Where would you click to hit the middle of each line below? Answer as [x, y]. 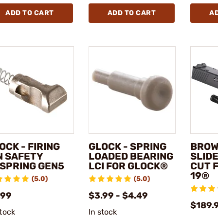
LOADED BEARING [131, 156]
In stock [103, 212]
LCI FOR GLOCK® [128, 166]
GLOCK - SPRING [127, 146]
